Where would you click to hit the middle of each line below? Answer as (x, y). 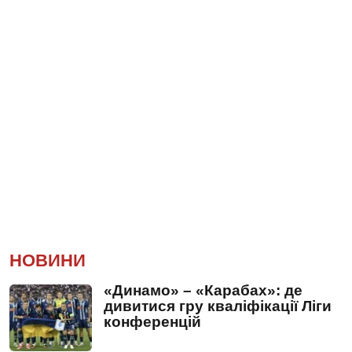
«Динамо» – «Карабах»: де (203, 290)
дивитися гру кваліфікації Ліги (218, 306)
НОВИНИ (48, 260)
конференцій (152, 321)
